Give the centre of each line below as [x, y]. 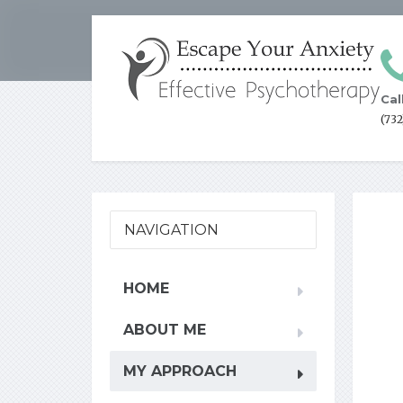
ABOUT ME [165, 330]
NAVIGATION [171, 230]
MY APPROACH [180, 371]
